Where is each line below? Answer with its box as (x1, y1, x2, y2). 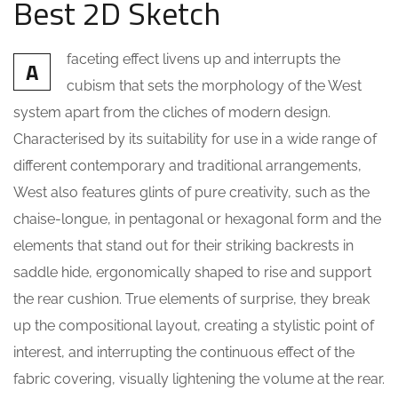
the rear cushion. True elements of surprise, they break (13, 290, 370, 307)
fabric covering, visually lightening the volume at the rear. (13, 370, 385, 387)
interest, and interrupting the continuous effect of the (13, 343, 354, 361)
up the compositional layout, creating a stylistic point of (13, 316, 374, 334)
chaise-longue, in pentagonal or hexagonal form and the (13, 210, 381, 227)
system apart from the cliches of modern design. (13, 103, 330, 121)
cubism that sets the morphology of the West (67, 76, 362, 94)
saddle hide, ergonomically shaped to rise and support (13, 263, 371, 281)
